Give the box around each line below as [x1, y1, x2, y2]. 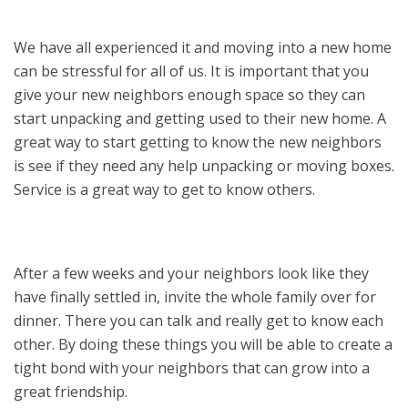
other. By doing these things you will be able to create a [14, 334, 393, 354]
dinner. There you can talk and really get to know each [14, 311, 383, 331]
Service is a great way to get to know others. [14, 179, 319, 199]
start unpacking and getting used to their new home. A [14, 108, 386, 128]
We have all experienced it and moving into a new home [14, 37, 392, 57]
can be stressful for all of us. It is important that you [14, 61, 369, 81]
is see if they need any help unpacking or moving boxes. [14, 156, 394, 176]
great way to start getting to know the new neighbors [14, 132, 382, 152]
